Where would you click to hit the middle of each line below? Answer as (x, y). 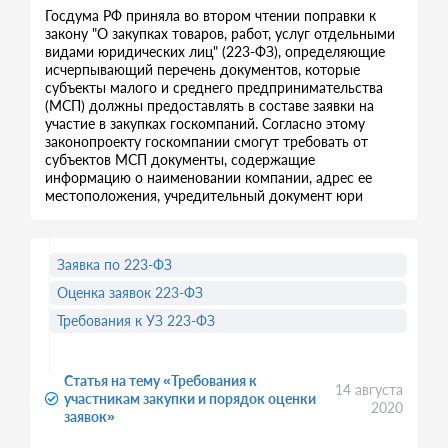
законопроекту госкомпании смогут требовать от (206, 141)
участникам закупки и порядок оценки (190, 398)
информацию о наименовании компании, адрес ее (208, 177)
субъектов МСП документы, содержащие (180, 159)
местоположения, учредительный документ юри (204, 195)
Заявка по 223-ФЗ (114, 264)
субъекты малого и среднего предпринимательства (214, 87)
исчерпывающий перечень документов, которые (202, 69)
